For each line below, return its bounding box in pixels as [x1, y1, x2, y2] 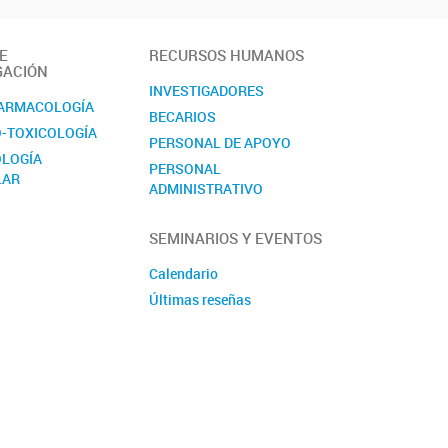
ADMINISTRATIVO [149, 178, 264, 198]
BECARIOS [149, 106, 217, 126]
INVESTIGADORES [149, 80, 265, 100]
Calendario [149, 264, 219, 284]
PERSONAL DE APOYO [149, 132, 292, 152]
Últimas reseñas [149, 290, 252, 310]
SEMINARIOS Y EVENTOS [149, 228, 323, 249]
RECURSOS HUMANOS [149, 44, 305, 65]
